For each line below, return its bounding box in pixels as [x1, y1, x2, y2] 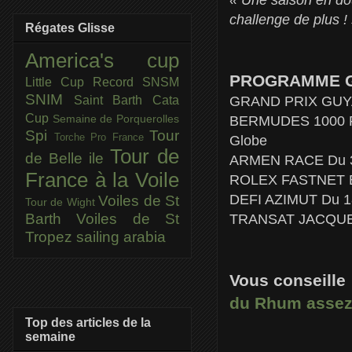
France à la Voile [25, 169, 179, 192]
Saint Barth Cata [73, 93, 180, 108]
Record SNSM [93, 75, 179, 90]
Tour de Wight [25, 196, 99, 209]
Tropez [25, 229, 76, 246]
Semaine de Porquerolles [52, 112, 180, 126]
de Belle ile [25, 150, 110, 167]
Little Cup [25, 75, 93, 90]
